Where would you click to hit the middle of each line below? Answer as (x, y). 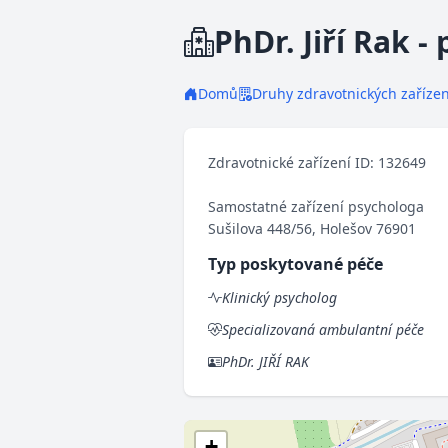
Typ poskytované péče (295, 264)
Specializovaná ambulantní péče (323, 329)
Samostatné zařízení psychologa (316, 206)
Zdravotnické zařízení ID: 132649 (317, 162)
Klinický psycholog (279, 297)
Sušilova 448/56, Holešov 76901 (312, 228)
